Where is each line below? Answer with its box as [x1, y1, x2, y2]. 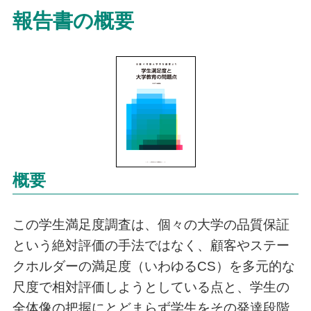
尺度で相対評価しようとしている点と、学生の [12, 279, 289, 294]
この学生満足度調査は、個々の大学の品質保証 [12, 217, 289, 232]
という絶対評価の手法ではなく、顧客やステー [12, 237, 289, 253]
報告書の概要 [12, 9, 134, 32]
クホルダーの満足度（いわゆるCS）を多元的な [12, 258, 295, 274]
